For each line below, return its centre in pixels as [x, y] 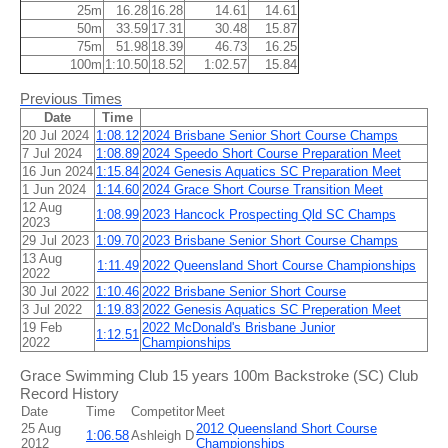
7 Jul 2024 [52, 153]
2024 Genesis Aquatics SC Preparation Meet [271, 171]
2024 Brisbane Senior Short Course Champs [270, 135]
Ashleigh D [162, 436]
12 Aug [42, 207]
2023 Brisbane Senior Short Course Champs [270, 240]
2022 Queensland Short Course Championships [279, 265]
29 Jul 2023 [55, 240]
